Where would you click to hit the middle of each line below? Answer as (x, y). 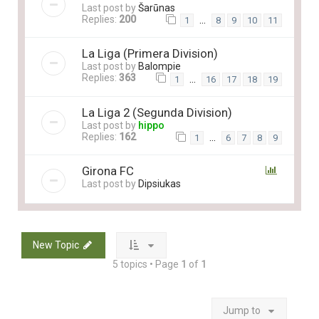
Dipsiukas (159, 183)
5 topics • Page (147, 264)
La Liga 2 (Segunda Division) (157, 112)
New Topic (56, 245)
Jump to (242, 310)
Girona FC (108, 171)
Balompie (159, 67)
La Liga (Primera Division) (150, 54)
